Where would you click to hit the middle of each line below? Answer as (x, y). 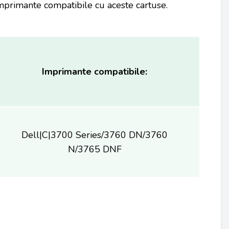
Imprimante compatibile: (95, 72)
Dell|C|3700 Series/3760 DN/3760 (95, 135)
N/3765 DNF (95, 149)
